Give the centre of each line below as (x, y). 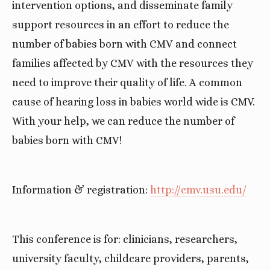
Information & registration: (81, 190)
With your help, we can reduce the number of (123, 121)
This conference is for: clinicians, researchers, (125, 239)
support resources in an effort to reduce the (121, 25)
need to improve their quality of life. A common (127, 83)
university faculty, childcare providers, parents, (130, 259)
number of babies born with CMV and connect (124, 44)
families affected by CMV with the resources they (133, 63)
